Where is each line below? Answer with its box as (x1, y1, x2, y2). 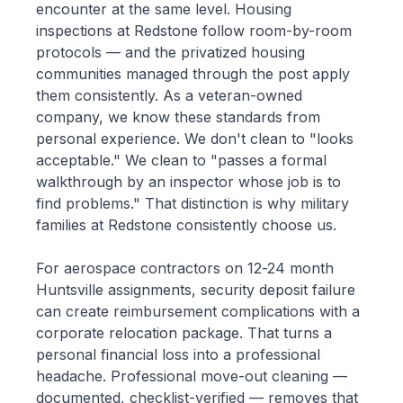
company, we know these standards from (36, 108, 320, 127)
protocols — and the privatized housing (36, 43, 305, 62)
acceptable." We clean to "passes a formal (36, 151, 327, 170)
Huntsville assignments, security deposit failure (36, 281, 355, 300)
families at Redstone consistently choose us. (36, 216, 336, 235)
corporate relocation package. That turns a (36, 324, 332, 343)
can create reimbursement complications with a (36, 302, 360, 321)
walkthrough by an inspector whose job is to (36, 173, 341, 192)
